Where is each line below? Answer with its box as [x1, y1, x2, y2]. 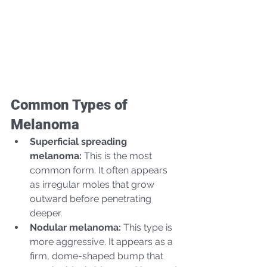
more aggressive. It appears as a [30, 235, 175, 247]
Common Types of [11, 96, 131, 113]
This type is [121, 221, 175, 233]
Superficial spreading [30, 135, 129, 147]
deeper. [30, 207, 62, 219]
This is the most [82, 150, 154, 162]
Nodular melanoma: [30, 221, 121, 233]
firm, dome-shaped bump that [30, 250, 166, 262]
